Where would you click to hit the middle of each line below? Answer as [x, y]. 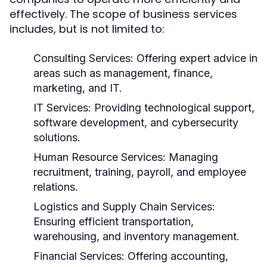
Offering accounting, [176, 256]
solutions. [57, 137]
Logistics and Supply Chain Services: [124, 207]
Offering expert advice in [195, 58]
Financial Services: [79, 256]
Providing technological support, [173, 108]
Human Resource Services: [100, 157]
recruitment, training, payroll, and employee [140, 172]
